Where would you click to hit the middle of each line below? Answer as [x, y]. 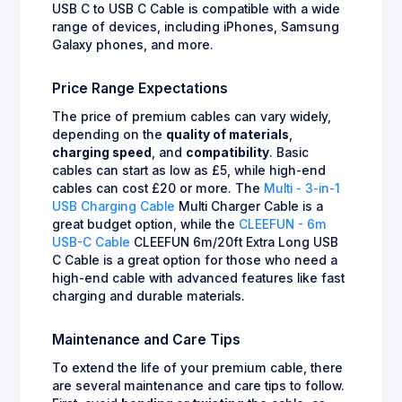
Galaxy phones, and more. [133, 44]
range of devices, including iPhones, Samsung [196, 26]
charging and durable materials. [149, 296]
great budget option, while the [145, 224]
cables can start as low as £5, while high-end [189, 170]
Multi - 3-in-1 [302, 188]
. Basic [289, 152]
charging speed [102, 152]
